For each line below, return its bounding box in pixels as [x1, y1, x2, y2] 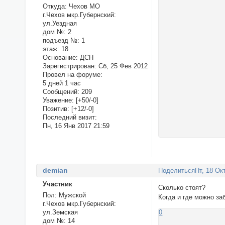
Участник [42, 180, 72, 188]
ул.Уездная [42, 19, 77, 27]
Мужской [56, 191, 86, 199]
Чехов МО [66, 2, 100, 10]
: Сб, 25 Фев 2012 [94, 62, 148, 70]
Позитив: [42, 104, 69, 113]
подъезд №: [42, 36, 79, 44]
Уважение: [42, 96, 74, 104]
